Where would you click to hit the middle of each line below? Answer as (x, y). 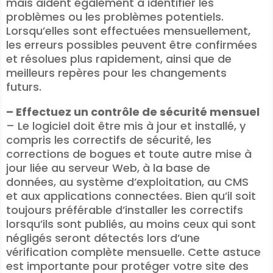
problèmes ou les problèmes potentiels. (115, 17)
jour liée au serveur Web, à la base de (108, 168)
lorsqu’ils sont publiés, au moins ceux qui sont (131, 224)
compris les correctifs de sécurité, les (109, 140)
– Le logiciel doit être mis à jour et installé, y (126, 126)
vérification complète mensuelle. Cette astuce (133, 252)
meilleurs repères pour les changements (116, 73)
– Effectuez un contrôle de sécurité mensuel (133, 112)
